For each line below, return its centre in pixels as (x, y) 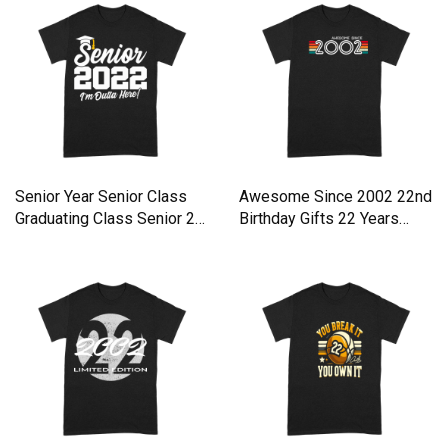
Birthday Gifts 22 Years (319, 219)
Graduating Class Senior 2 (105, 219)
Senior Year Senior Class (101, 197)
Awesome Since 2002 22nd (335, 197)
